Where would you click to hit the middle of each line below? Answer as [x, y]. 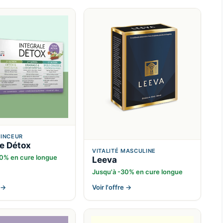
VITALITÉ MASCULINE [124, 151]
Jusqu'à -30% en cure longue [137, 172]
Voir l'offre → [112, 187]
